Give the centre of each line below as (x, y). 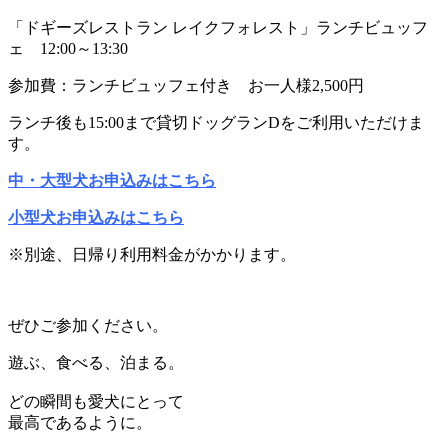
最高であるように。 (80, 422)
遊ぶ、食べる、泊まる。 (96, 362)
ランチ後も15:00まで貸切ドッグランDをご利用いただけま (216, 122)
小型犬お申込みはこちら (96, 217)
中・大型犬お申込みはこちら (112, 180)
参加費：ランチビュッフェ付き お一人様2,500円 (186, 85)
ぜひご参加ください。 (88, 325)
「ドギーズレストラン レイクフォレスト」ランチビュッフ (218, 27)
